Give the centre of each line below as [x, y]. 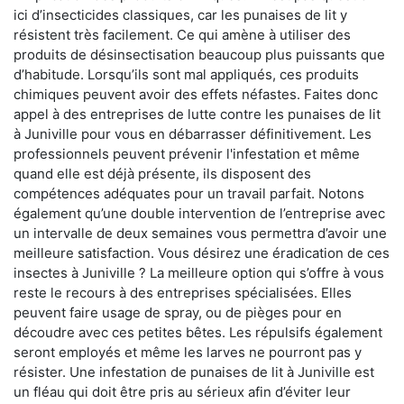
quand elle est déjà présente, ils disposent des [162, 174]
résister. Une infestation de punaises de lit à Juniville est [194, 372]
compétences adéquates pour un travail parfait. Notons [189, 194]
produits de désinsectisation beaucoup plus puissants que [199, 55]
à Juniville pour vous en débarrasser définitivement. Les [193, 134]
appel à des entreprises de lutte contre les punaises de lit [197, 115]
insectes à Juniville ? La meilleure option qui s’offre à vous [199, 273]
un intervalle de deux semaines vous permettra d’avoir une [200, 234]
